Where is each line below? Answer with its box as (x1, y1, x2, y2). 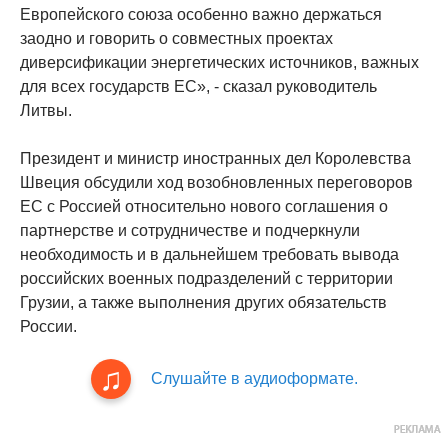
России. (20, 318, 77, 335)
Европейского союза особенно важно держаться (20, 6, 382, 23)
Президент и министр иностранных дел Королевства (20, 150, 411, 167)
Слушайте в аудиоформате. (150, 370, 358, 387)
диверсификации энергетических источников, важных (20, 54, 419, 71)
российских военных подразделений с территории (20, 270, 393, 287)
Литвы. (20, 102, 72, 119)
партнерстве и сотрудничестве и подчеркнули (20, 222, 360, 239)
